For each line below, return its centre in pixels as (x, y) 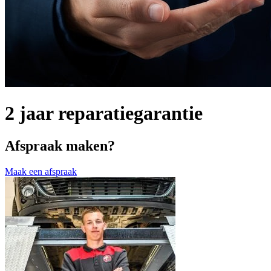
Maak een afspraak (41, 171)
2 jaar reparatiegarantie (104, 113)
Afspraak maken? (60, 145)
